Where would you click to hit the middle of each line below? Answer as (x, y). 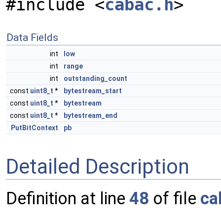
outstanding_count (95, 78)
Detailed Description (98, 166)
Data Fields (32, 37)
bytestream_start (93, 91)
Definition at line (68, 199)
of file (175, 199)
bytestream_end (91, 115)
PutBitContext (35, 128)
